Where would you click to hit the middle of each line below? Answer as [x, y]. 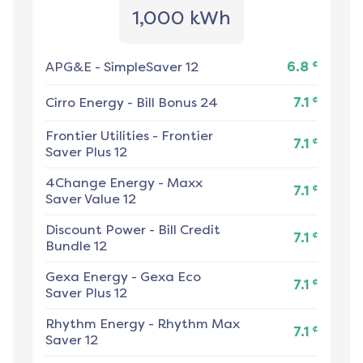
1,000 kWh [181, 18]
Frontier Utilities [97, 136]
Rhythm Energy [95, 324]
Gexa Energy [87, 277]
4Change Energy [100, 183]
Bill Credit [189, 230]
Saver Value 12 [91, 199]
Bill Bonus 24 [177, 103]
